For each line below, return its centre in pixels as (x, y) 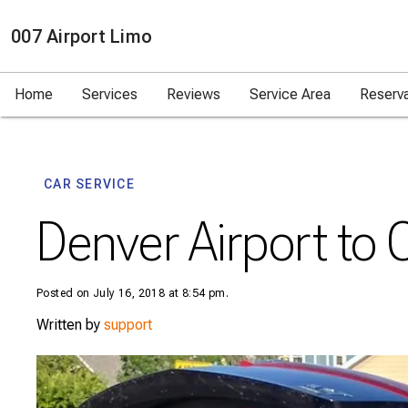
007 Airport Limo (82, 36)
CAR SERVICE (89, 184)
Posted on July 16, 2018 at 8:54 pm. (133, 293)
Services (110, 94)
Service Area (290, 94)
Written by (70, 325)
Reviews (194, 94)
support (128, 325)
